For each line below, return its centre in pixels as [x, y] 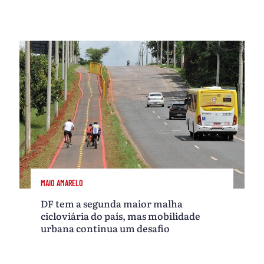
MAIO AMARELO [62, 183]
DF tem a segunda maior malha [112, 204]
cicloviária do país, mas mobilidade [121, 216]
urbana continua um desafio [105, 228]
